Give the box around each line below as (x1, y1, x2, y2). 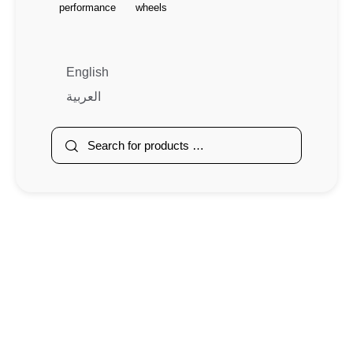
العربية (66, 90, 102, 104)
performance (59, 2, 116, 14)
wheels (136, 2, 167, 14)
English (66, 65, 110, 80)
